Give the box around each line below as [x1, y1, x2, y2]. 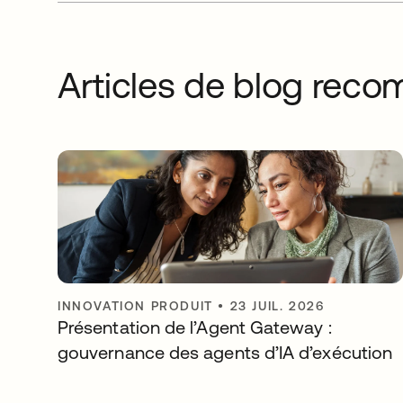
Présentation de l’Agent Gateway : [58, 316, 332, 337]
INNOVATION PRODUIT [58, 298, 213, 313]
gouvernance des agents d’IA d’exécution [58, 341, 393, 363]
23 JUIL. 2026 [229, 298, 325, 313]
